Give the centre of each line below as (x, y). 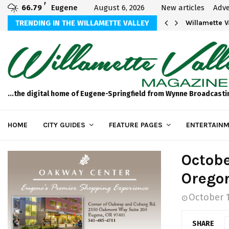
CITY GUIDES (64, 125)
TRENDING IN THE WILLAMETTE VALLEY (82, 23)
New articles (183, 8)
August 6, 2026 (119, 8)
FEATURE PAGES (136, 125)
